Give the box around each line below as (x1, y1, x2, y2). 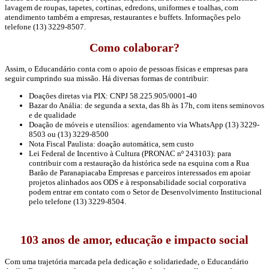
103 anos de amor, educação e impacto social (20, 234, 249, 247)
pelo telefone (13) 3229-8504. (29, 197, 126, 207)
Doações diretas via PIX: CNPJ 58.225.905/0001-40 (29, 91, 197, 101)
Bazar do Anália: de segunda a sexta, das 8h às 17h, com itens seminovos (29, 101, 264, 110)
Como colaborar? (89, 41, 180, 55)
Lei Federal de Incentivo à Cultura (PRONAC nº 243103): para (29, 149, 231, 159)
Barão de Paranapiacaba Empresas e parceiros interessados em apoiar (29, 168, 250, 178)
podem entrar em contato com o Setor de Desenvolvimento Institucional (29, 187, 262, 197)
